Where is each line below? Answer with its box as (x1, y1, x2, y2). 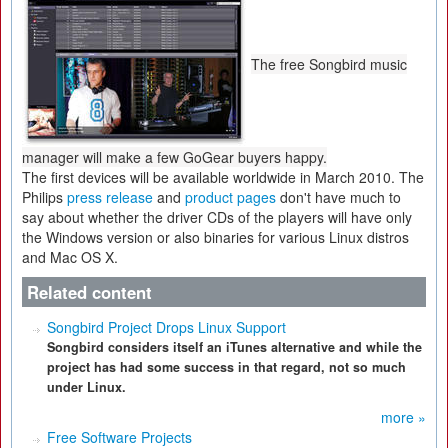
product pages (185, 187, 276, 207)
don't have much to (276, 187, 401, 207)
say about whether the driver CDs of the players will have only (22, 207, 412, 227)
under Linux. (47, 378, 126, 396)
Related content (27, 280, 152, 304)
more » (381, 407, 426, 427)
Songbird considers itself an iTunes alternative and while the (47, 338, 422, 356)
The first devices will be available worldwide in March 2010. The (22, 167, 424, 187)
